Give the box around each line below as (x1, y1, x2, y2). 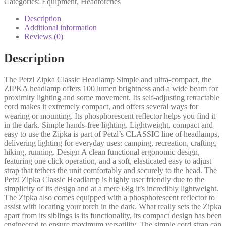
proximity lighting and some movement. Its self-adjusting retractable (4, 93, 219, 102)
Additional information (24, 23, 97, 32)
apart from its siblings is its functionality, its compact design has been (4, 211, 222, 220)
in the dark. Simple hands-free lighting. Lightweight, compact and (4, 120, 213, 129)
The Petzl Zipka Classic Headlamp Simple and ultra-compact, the (4, 75, 211, 84)
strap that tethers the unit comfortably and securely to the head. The (4, 165, 217, 175)
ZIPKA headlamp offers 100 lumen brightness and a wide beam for (4, 84, 218, 93)
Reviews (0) (24, 32, 63, 41)
